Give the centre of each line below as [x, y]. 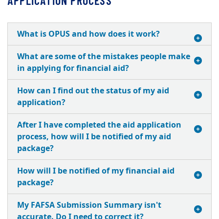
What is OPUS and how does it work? [88, 34]
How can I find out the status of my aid [93, 91]
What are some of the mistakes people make [104, 57]
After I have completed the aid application [99, 125]
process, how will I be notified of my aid [94, 137]
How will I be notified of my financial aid [96, 171]
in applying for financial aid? [73, 68]
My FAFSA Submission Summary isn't [89, 205]
